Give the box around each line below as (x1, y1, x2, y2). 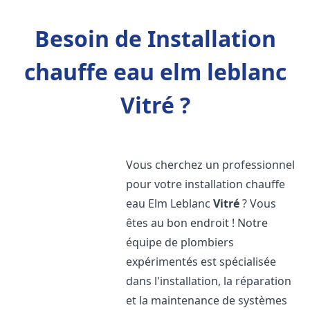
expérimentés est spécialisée (126, 254, 277, 269)
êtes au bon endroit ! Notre (126, 215, 268, 230)
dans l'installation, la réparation (126, 273, 292, 289)
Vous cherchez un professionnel (126, 157, 295, 172)
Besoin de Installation (34, 24, 276, 53)
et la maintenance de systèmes (126, 293, 288, 308)
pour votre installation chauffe (126, 176, 286, 192)
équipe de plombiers (126, 235, 235, 250)
